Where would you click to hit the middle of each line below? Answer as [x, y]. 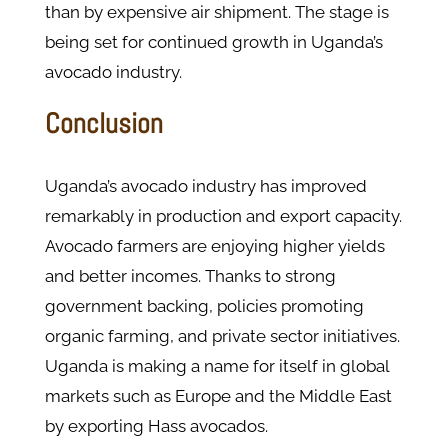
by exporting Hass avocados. [156, 426]
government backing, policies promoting [204, 306]
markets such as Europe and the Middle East [218, 396]
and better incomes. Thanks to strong [190, 276]
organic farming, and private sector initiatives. [222, 336]
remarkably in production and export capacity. [223, 216]
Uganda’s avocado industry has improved [205, 186]
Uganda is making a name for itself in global [216, 366]
